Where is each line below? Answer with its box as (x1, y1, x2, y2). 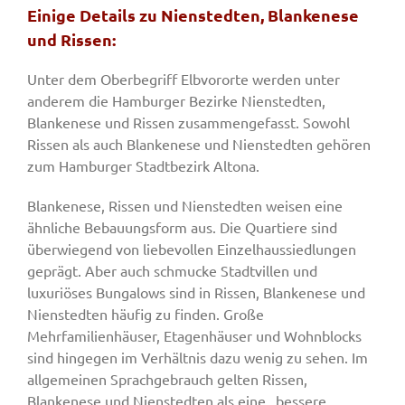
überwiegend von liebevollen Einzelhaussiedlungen (27, 240, 356, 259)
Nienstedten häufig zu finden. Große (27, 305, 264, 324)
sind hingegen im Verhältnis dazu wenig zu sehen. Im (27, 348, 368, 367)
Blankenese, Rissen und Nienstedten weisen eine (27, 196, 343, 215)
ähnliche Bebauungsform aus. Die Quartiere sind (27, 218, 337, 237)
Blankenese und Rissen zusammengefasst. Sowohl (27, 113, 350, 132)
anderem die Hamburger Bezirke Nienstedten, (27, 91, 325, 110)
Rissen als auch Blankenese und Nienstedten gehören (27, 135, 371, 154)
